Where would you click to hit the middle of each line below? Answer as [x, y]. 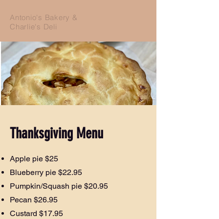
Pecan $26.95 [34, 200]
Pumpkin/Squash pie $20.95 [59, 186]
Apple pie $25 [34, 159]
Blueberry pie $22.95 [46, 172]
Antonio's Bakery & [44, 17]
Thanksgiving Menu [56, 133]
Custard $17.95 [37, 213]
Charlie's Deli [33, 27]
